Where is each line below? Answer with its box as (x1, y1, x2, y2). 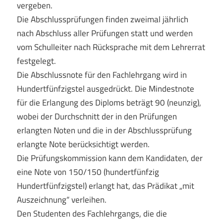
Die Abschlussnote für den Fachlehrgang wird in (16, 68, 187, 81)
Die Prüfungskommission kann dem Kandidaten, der (16, 151, 203, 165)
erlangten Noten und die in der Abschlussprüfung (16, 123, 192, 137)
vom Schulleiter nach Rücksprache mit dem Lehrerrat (16, 40, 205, 54)
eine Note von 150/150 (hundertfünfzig (16, 165, 159, 178)
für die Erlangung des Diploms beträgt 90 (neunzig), (16, 96, 201, 109)
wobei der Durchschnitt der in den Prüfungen (16, 110, 177, 123)
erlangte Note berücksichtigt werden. (16, 137, 150, 151)
